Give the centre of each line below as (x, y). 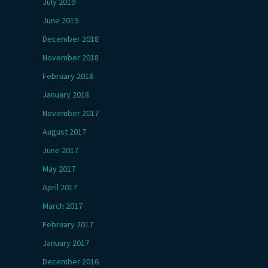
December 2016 (71, 261)
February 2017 (68, 224)
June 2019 (60, 20)
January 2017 (66, 243)
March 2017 (63, 206)
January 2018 (66, 95)
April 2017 (60, 187)
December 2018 (71, 39)
